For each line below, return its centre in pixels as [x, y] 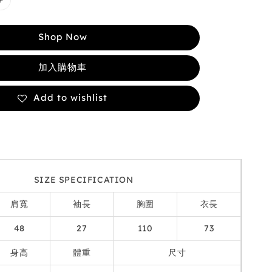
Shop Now [63, 37]
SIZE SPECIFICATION [83, 180]
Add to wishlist [71, 97]
